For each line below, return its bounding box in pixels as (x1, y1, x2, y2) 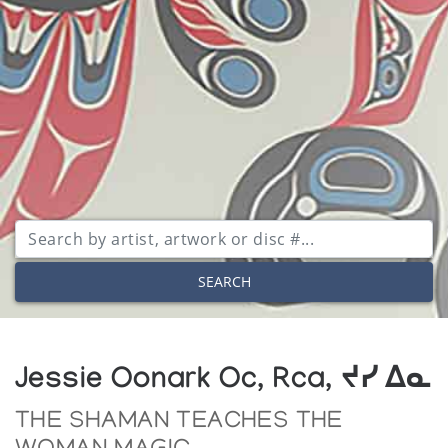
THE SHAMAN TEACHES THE (15, 409, 343, 436)
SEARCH (197, 272, 251, 292)
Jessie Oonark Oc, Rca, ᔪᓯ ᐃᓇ (15, 366, 432, 400)
